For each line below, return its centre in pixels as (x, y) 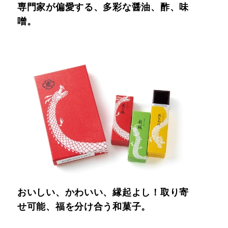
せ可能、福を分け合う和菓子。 (84, 206)
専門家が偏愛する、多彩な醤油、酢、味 (103, 7)
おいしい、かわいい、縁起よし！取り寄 (103, 192)
